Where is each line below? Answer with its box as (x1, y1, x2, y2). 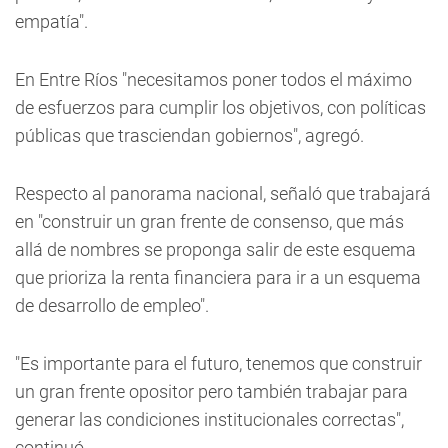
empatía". (15, 11, 88, 32)
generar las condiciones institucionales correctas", (15, 409, 404, 430)
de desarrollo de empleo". (15, 295, 209, 316)
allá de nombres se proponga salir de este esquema (15, 239, 416, 260)
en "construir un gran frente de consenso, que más (15, 211, 404, 232)
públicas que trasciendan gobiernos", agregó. (15, 125, 364, 146)
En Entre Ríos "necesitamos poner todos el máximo (15, 69, 412, 90)
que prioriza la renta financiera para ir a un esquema (15, 267, 421, 288)
